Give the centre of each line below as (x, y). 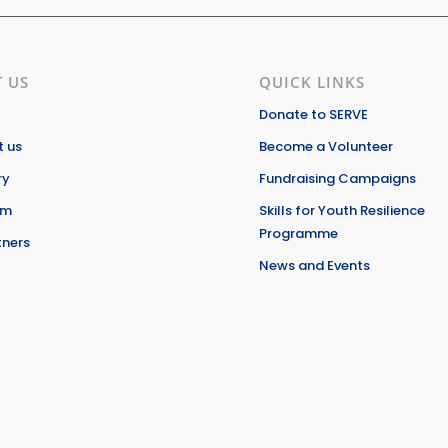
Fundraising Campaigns (338, 179)
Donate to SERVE (314, 115)
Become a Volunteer (326, 147)
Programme (299, 234)
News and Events (315, 266)
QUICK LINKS (312, 83)
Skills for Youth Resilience (342, 211)
